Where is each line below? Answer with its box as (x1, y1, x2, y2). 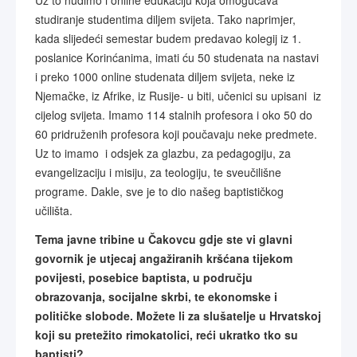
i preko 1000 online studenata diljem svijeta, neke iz (35, 69, 295, 84)
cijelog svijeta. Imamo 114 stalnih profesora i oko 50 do (35, 107, 312, 123)
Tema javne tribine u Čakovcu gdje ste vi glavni (35, 231, 292, 247)
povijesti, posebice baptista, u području (35, 269, 253, 285)
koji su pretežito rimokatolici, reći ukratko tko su (35, 327, 298, 343)
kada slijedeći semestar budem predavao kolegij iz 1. (35, 30, 301, 46)
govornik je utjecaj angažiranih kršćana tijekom (35, 250, 292, 266)
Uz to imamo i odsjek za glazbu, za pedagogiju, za (35, 145, 291, 161)
